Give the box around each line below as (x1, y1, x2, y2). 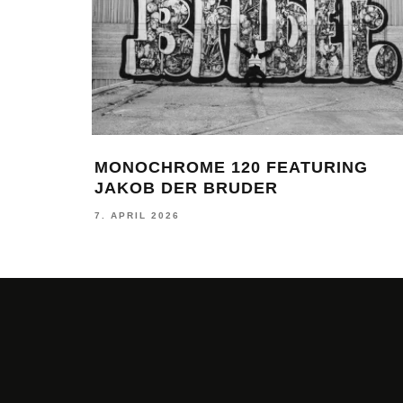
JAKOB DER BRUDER (94, 178, 278, 197)
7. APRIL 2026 (94, 210, 180, 221)
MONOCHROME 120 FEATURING (94, 157, 368, 176)
